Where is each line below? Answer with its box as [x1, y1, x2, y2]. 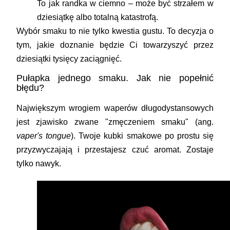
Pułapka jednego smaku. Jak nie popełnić [16, 72, 214, 83]
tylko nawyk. [16, 159, 62, 168]
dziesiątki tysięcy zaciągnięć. [16, 54, 122, 63]
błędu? [16, 82, 45, 93]
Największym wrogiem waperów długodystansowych [16, 103, 214, 112]
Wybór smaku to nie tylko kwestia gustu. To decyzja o [16, 26, 214, 35]
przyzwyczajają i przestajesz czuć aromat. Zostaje [16, 145, 214, 154]
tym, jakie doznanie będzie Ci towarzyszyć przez [16, 40, 214, 49]
